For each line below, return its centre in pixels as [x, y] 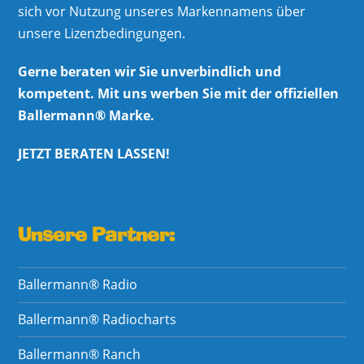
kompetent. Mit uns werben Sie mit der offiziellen [179, 93]
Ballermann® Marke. [87, 115]
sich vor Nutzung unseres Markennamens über [162, 11]
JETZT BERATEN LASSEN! [94, 153]
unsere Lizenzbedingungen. [102, 33]
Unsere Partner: [97, 236]
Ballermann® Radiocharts [97, 320]
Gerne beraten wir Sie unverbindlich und [150, 71]
